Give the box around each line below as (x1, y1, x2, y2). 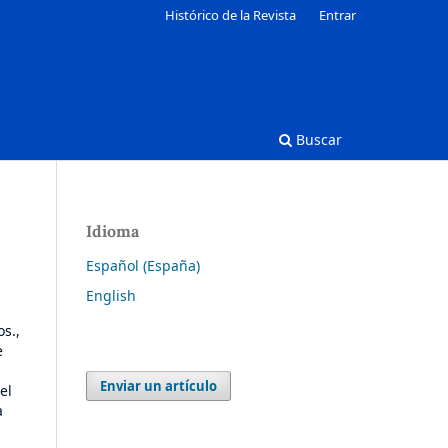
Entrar (319, 5, 356, 24)
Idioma (86, 220, 139, 241)
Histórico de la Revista (165, 5, 297, 24)
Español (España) (86, 255, 200, 275)
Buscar (292, 129, 342, 149)
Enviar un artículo (100, 376, 218, 395)
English (86, 285, 136, 305)
